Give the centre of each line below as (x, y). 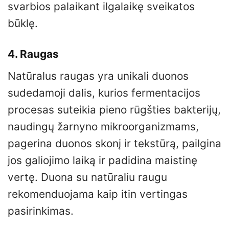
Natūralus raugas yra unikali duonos (98, 76)
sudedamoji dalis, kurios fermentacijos (104, 93)
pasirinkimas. (41, 211)
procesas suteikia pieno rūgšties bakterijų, (114, 110)
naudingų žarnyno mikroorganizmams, (103, 127)
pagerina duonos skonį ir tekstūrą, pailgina (114, 144)
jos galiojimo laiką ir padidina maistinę (102, 161)
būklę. (23, 23)
